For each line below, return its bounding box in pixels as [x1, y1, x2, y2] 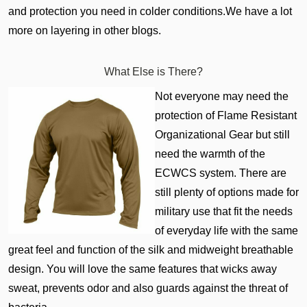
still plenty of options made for [155, 186, 299, 199]
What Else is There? [104, 66, 203, 78]
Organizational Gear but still [155, 129, 290, 141]
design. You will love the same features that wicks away [8, 263, 277, 275]
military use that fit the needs [155, 206, 293, 218]
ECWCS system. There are [155, 167, 286, 180]
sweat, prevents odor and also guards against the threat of [8, 282, 288, 295]
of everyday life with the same [155, 225, 298, 237]
